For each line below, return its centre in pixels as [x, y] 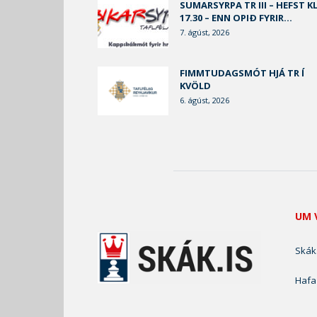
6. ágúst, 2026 [204, 100]
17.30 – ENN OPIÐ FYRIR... [236, 18]
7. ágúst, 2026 [204, 32]
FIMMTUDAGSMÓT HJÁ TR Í [242, 73]
